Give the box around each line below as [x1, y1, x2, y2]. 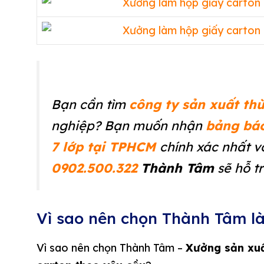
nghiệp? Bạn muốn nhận [51, 117, 206, 134]
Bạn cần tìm [51, 96, 129, 113]
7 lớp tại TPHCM [51, 138, 156, 155]
